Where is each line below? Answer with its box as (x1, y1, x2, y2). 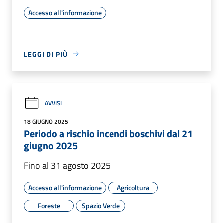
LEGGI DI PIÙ (24, 48, 68, 59)
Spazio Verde (81, 200, 120, 211)
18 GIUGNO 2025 (24, 116, 68, 126)
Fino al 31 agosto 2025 (24, 158, 111, 172)
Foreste (37, 200, 60, 211)
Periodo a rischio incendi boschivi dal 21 (24, 125, 193, 141)
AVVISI (45, 98, 62, 108)
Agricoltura (116, 182, 149, 193)
